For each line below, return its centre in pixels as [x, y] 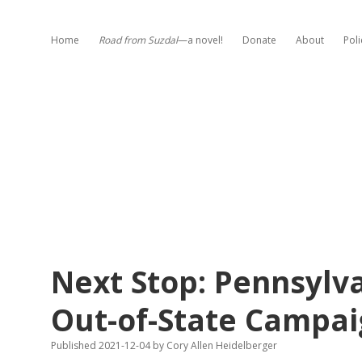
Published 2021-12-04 [102, 345]
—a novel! [200, 40]
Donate [259, 40]
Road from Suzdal [138, 40]
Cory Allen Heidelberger [221, 345]
